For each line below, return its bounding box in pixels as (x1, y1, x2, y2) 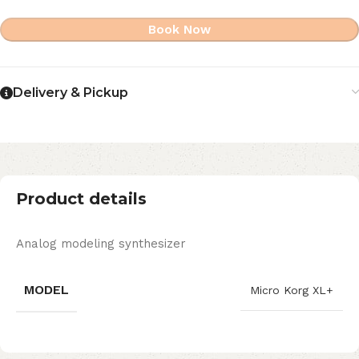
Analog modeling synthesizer (16, 236, 186, 252)
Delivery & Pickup (13, 85, 128, 101)
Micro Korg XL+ (250, 284, 333, 297)
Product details (16, 189, 147, 209)
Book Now (148, 22, 211, 38)
